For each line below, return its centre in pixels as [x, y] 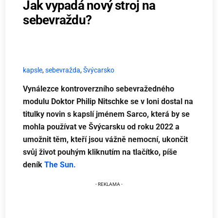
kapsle [33, 70]
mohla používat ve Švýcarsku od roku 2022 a [101, 127]
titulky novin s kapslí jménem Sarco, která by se [107, 114]
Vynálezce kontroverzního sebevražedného [99, 89]
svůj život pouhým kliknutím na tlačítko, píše [100, 152]
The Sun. [60, 165]
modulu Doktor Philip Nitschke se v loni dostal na [108, 102]
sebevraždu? [57, 20]
